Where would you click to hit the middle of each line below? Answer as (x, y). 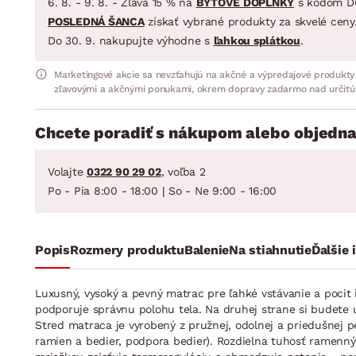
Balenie (206, 250)
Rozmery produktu (127, 250)
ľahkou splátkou (257, 40)
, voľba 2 (183, 171)
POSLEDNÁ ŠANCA (96, 21)
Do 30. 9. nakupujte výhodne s (131, 40)
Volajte (67, 171)
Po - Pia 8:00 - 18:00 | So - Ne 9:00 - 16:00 (162, 190)
